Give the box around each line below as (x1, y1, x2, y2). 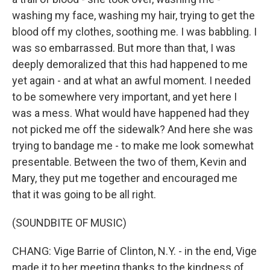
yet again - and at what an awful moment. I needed (12, 74, 251, 87)
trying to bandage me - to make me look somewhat (12, 139, 254, 152)
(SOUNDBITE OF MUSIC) (12, 216, 127, 229)
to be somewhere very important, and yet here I (12, 90, 237, 103)
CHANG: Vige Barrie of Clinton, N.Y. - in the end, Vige (12, 245, 257, 257)
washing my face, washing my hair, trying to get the (12, 9, 255, 22)
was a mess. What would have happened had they (12, 107, 250, 119)
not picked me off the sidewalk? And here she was (12, 123, 253, 136)
